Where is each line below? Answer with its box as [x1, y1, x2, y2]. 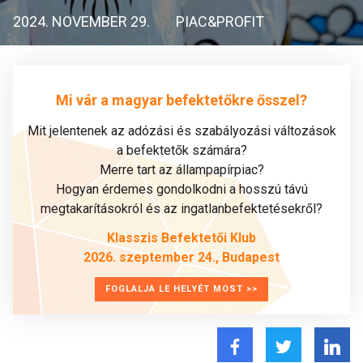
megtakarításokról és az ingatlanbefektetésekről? [41, 201, 322, 216]
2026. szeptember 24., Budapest [83, 250, 280, 265]
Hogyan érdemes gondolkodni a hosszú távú [55, 181, 308, 197]
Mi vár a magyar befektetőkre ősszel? [56, 91, 307, 109]
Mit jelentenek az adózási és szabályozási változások [27, 123, 336, 139]
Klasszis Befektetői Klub [107, 230, 256, 246]
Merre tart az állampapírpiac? [99, 162, 264, 177]
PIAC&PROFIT [176, 13, 264, 30]
